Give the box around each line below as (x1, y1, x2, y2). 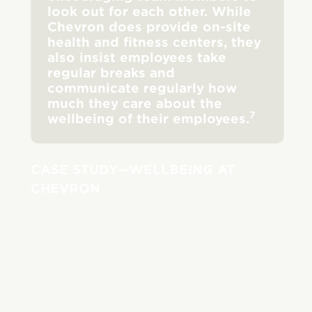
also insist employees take (47, 49, 227, 65)
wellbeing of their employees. (47, 111, 250, 126)
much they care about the (47, 95, 223, 111)
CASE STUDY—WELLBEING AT (31, 162, 235, 177)
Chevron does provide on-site (47, 19, 251, 34)
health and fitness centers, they (47, 34, 262, 49)
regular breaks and (47, 65, 175, 80)
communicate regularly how (47, 80, 237, 95)
